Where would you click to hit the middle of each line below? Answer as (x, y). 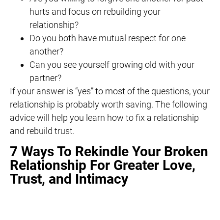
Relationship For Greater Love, (103, 165)
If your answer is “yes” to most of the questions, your (110, 91)
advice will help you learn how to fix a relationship (104, 118)
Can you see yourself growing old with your (112, 65)
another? (46, 52)
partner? (45, 78)
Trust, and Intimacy (69, 179)
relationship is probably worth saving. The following (109, 105)
